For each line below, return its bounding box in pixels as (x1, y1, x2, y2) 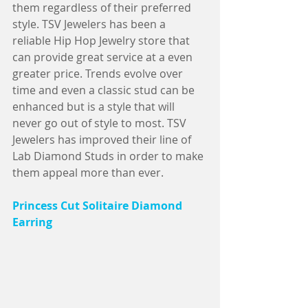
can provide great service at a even (12, 49, 195, 65)
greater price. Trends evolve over (12, 66, 186, 81)
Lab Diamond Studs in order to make (12, 148, 206, 164)
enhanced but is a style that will (12, 99, 177, 114)
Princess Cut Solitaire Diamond (12, 198, 185, 213)
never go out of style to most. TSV (12, 115, 189, 131)
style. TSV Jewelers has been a (12, 16, 168, 32)
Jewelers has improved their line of (12, 132, 194, 147)
